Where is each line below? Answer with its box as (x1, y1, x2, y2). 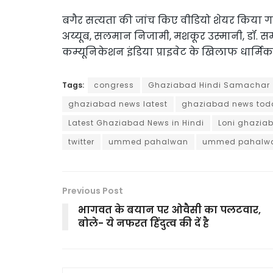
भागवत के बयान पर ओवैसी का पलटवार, (78, 203, 261, 218)
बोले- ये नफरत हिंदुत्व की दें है (78, 216, 209, 231)
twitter (68, 136, 94, 147)
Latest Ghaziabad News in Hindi (68, 118, 204, 129)
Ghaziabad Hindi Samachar (148, 80, 270, 91)
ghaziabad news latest (68, 99, 168, 110)
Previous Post (62, 185, 123, 197)
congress (94, 80, 134, 91)
